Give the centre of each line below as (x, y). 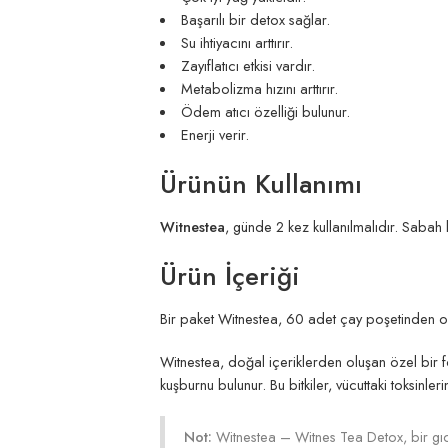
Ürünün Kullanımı (261, 184)
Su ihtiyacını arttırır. (236, 43)
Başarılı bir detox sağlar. (255, 20)
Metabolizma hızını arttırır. (259, 89)
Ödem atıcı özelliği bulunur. (265, 112)
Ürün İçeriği (230, 276)
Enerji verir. (214, 135)
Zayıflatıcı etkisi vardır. (247, 66)
